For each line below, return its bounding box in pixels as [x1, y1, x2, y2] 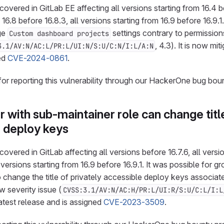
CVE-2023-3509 [103, 197, 164, 207]
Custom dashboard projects [9, 29, 109, 38]
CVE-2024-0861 [7, 53, 67, 63]
